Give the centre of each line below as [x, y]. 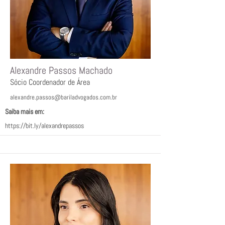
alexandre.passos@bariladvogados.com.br [64, 97]
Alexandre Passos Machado [61, 70]
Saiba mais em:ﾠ [28, 111]
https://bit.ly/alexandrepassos [44, 126]
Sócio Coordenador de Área [50, 82]
